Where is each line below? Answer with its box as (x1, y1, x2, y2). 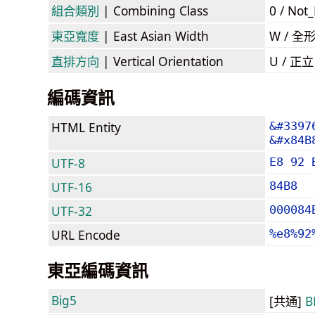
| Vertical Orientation (99, 52, 224, 70)
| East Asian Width (99, 27, 209, 44)
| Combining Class (99, 1, 208, 19)
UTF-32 (51, 202, 92, 219)
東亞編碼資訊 (47, 258, 148, 282)
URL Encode (51, 226, 120, 243)
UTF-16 (51, 178, 92, 195)
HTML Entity (51, 118, 121, 136)
